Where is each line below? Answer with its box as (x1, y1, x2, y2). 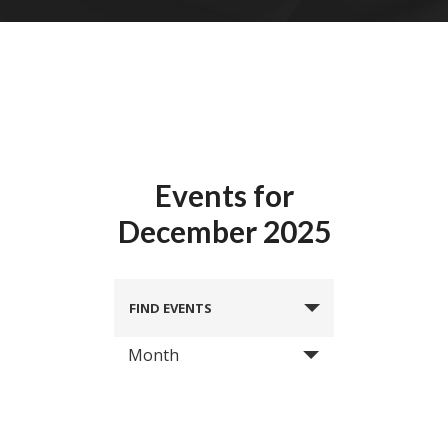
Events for (154, 177, 294, 213)
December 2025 (117, 213, 331, 249)
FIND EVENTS (129, 299, 212, 317)
